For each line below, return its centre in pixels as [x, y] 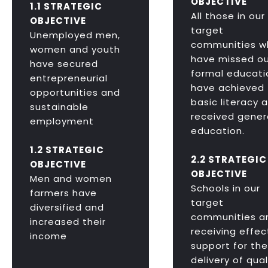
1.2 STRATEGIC [67, 150]
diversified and [67, 208]
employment [62, 121]
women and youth [75, 50]
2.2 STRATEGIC [229, 160]
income [48, 236]
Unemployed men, [75, 35]
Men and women [71, 179]
